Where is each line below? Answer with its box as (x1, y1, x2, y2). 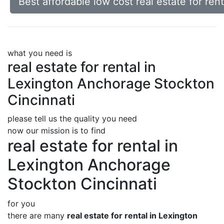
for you (7, 198, 35, 208)
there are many (7, 210, 67, 220)
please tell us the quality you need (7, 113, 137, 123)
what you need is (7, 48, 72, 58)
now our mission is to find (7, 125, 105, 135)
